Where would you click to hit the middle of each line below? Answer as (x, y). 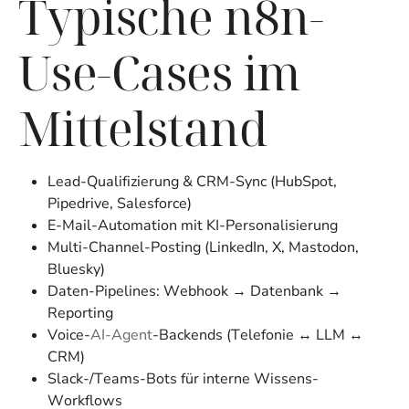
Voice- (69, 336)
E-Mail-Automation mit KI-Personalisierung (193, 226)
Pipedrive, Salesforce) (120, 204)
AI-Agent (121, 336)
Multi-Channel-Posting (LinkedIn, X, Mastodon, (203, 248)
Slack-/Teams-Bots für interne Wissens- (183, 379)
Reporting (80, 314)
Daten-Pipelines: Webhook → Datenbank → (194, 292)
